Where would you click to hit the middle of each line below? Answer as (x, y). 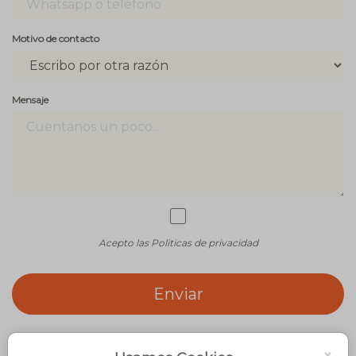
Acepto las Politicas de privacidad (178, 243)
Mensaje (30, 100)
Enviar (178, 294)
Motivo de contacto (56, 39)
